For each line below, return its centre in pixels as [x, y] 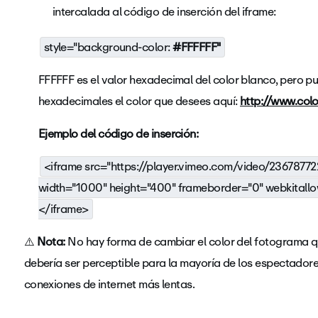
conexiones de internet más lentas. [109, 284]
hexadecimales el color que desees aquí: [139, 101]
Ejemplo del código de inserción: [118, 134]
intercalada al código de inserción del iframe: [164, 12]
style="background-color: [107, 47]
